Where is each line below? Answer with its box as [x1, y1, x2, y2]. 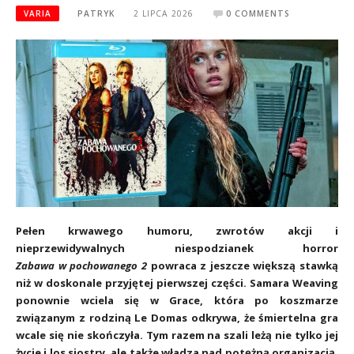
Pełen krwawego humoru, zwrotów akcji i [16, 223, 338, 238]
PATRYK [77, 8, 115, 19]
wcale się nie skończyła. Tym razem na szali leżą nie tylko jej [16, 327, 338, 342]
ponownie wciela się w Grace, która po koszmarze [16, 292, 338, 307]
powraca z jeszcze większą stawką [146, 258, 338, 273]
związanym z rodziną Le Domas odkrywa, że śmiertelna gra [16, 310, 338, 325]
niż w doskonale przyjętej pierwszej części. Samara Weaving [16, 275, 338, 290]
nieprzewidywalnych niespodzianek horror [16, 240, 338, 255]
